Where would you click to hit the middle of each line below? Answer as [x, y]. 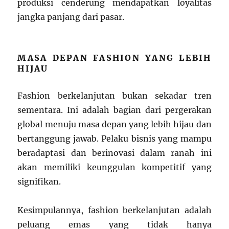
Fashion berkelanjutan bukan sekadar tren [114, 96]
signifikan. [39, 182]
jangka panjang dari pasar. [71, 17]
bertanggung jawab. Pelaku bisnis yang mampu [114, 139]
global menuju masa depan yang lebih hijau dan [114, 124]
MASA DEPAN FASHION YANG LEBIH [114, 58]
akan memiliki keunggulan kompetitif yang [114, 167]
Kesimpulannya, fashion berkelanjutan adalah [114, 210]
